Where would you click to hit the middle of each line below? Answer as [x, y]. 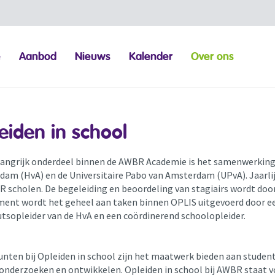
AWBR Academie [153, 162]
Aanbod [38, 56]
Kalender [151, 56]
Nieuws [93, 56]
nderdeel [56, 162]
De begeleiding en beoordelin [106, 189]
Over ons [213, 56]
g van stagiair [196, 189]
